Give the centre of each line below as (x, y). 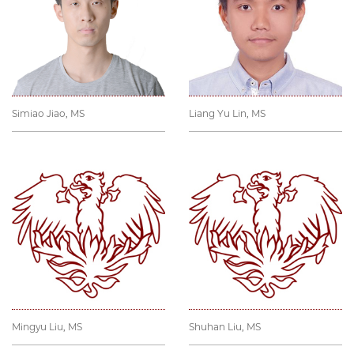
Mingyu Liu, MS (47, 327)
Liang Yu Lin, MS (227, 114)
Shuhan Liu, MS (225, 327)
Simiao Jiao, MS (48, 114)
